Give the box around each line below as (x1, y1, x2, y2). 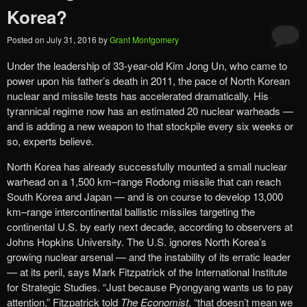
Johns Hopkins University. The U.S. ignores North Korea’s (7, 234, 267, 249)
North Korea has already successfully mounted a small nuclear (7, 159, 287, 174)
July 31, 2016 (47, 34, 99, 46)
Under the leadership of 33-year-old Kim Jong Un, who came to (7, 58, 287, 73)
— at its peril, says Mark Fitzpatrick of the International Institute (7, 265, 287, 280)
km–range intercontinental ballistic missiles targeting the (7, 204, 255, 219)
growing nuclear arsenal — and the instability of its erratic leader (7, 249, 291, 265)
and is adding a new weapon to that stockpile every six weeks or (7, 119, 293, 134)
